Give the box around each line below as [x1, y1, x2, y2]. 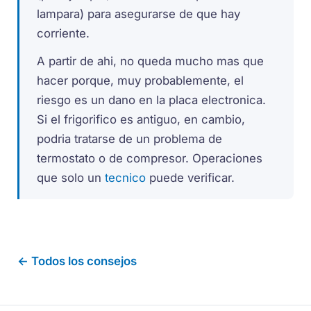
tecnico [105, 171, 146, 185]
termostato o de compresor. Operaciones [37, 151, 263, 166]
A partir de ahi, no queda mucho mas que [37, 54, 264, 69]
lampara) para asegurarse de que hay [37, 6, 241, 21]
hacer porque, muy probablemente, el [37, 74, 244, 88]
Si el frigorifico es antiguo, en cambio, [37, 112, 246, 127]
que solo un [37, 171, 106, 185]
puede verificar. [146, 171, 235, 185]
